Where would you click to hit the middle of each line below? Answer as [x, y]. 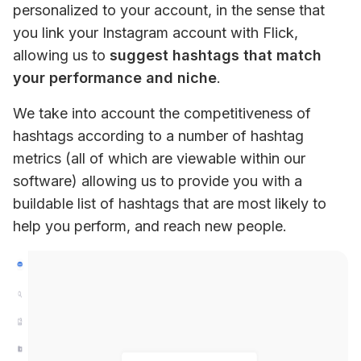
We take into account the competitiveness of [162, 113]
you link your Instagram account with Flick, [156, 33]
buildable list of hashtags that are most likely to [170, 203]
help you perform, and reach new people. [150, 226]
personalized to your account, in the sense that [169, 10]
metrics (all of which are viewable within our [159, 158]
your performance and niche [115, 78]
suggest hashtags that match [216, 55]
